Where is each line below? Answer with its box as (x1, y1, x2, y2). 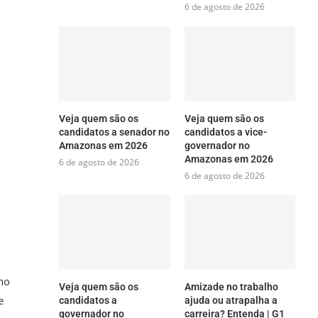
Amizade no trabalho (184, 280, 278, 292)
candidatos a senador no (59, 126, 170, 138)
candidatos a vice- (184, 126, 267, 138)
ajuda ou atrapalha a (184, 294, 278, 306)
